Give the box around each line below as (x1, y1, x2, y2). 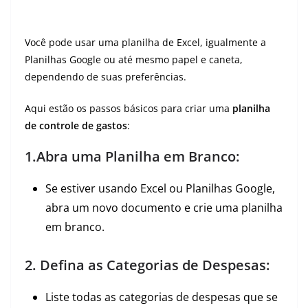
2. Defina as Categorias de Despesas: (25, 256, 270, 274)
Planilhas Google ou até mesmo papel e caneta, (25, 53, 243, 66)
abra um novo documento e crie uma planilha (45, 200, 283, 215)
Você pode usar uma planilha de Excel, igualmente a (25, 36, 266, 49)
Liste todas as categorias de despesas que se (45, 289, 278, 305)
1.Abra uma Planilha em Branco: (25, 147, 240, 166)
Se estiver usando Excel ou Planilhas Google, (45, 181, 275, 196)
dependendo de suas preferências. (25, 70, 186, 83)
